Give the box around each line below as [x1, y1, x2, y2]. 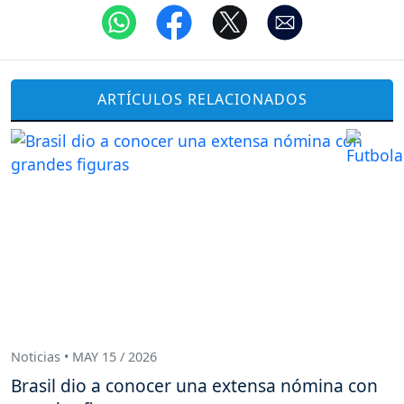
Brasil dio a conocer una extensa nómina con [11, 372, 378, 398]
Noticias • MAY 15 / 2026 [11, 348, 157, 366]
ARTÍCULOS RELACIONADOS [96, 89, 308, 110]
